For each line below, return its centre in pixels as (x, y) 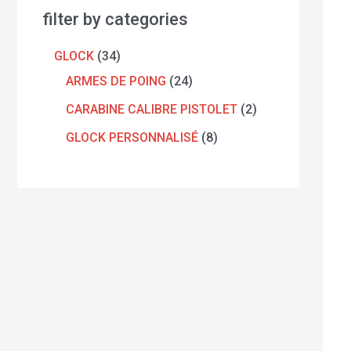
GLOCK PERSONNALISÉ (132, 138)
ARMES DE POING (116, 81)
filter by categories (115, 20)
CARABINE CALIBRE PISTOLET (152, 110)
